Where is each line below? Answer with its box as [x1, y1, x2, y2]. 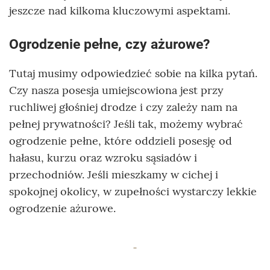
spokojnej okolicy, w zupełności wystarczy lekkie [9, 184, 257, 199]
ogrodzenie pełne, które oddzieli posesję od [9, 134, 232, 148]
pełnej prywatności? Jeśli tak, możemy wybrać [9, 117, 243, 131]
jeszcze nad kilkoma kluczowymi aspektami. [9, 4, 230, 18]
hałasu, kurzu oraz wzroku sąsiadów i [9, 151, 197, 165]
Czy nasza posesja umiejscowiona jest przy [9, 83, 224, 98]
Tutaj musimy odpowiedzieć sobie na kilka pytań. [9, 66, 257, 81]
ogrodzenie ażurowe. [9, 201, 116, 216]
